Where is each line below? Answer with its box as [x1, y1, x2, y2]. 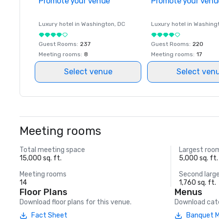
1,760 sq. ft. [179, 178, 217, 187]
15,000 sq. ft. [20, 154, 62, 162]
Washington [81, 21, 114, 27]
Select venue [64, 67, 112, 76]
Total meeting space [20, 146, 85, 154]
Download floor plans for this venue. [20, 198, 131, 206]
